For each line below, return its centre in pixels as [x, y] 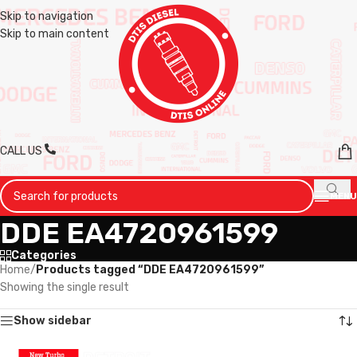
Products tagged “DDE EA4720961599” [150, 270]
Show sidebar [53, 321]
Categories [44, 255]
